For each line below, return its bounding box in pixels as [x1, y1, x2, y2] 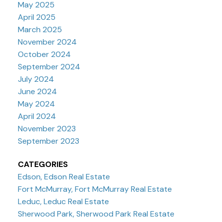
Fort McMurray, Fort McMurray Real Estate [17, 184, 172, 195]
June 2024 [17, 86, 57, 97]
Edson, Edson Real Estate [17, 171, 110, 182]
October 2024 [17, 49, 71, 60]
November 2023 [17, 123, 76, 134]
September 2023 [17, 136, 79, 147]
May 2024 [17, 99, 55, 110]
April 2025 [17, 12, 55, 23]
